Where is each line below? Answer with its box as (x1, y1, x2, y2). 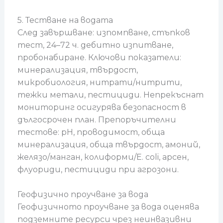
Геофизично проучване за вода (17, 190, 148, 200)
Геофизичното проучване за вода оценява (17, 202, 199, 212)
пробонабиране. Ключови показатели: (17, 52, 181, 62)
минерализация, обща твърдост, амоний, (17, 139, 200, 149)
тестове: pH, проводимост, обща (17, 127, 165, 137)
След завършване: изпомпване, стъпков (17, 27, 190, 37)
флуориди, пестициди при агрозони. (17, 164, 179, 174)
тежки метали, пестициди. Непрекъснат (17, 90, 204, 100)
